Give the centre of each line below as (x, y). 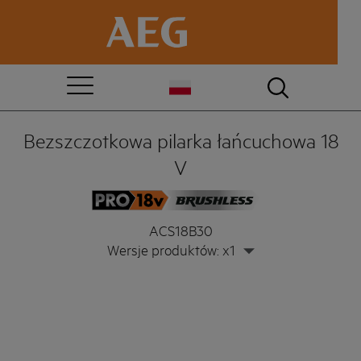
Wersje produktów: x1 (171, 249)
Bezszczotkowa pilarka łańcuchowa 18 (180, 140)
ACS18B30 (180, 230)
